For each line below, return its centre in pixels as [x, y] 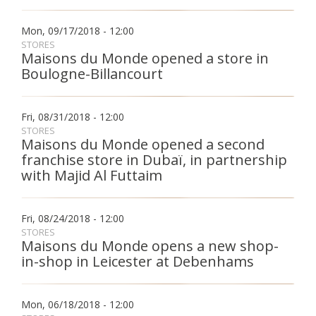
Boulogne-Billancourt [92, 74]
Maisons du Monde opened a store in [145, 58]
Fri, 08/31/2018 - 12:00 [73, 117]
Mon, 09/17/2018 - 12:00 [78, 31]
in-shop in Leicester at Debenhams [138, 261]
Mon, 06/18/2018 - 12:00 [78, 304]
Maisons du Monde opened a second [143, 144]
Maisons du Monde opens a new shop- [150, 246]
